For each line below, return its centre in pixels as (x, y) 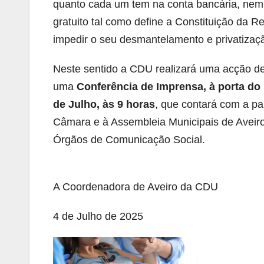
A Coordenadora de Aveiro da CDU (136, 187)
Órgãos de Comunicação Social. (129, 140)
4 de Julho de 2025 (98, 216)
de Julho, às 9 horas (104, 104)
